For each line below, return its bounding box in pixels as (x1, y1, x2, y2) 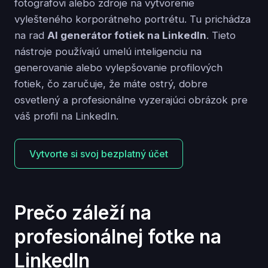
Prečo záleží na (14, 201, 151, 225)
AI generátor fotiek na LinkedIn (47, 29, 206, 41)
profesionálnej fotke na (14, 225, 221, 249)
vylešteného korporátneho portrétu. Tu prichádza (14, 13, 251, 25)
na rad (14, 29, 47, 41)
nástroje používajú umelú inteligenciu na (14, 45, 202, 57)
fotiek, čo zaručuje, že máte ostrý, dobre (14, 77, 208, 90)
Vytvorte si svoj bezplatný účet (29, 147, 168, 160)
